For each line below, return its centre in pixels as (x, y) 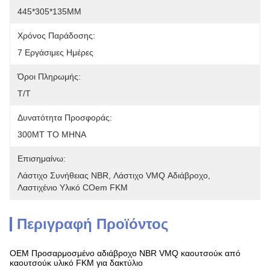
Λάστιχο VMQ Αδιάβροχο (161, 175)
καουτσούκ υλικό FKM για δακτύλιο (76, 263)
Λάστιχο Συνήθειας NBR (63, 175)
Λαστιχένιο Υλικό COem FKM (73, 187)
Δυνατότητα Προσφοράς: (65, 118)
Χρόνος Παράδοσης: (56, 36)
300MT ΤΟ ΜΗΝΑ (52, 134)
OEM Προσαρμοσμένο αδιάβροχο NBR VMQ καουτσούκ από (125, 253)
